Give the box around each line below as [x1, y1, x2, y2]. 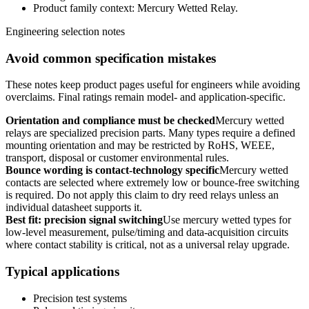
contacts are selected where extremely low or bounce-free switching [6, 177, 299, 189]
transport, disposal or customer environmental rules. [6, 152, 229, 164]
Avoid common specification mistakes [6, 50, 216, 66]
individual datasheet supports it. [6, 201, 142, 214]
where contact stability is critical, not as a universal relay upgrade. [6, 239, 290, 251]
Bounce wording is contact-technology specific [6, 164, 219, 177]
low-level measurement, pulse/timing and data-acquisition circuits [6, 226, 288, 239]
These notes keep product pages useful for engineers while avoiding [6, 79, 300, 91]
